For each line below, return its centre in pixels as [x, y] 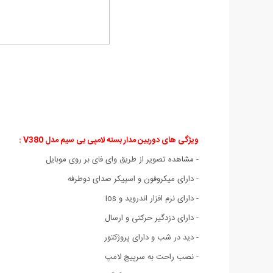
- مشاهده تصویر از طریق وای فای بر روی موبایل [122, 159]
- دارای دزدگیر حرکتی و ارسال [152, 218]
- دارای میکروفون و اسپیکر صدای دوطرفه [131, 179]
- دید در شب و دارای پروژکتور [151, 237]
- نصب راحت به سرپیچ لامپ [152, 257]
